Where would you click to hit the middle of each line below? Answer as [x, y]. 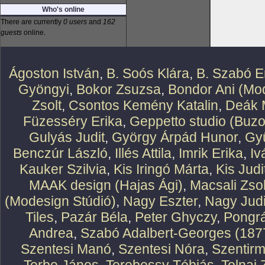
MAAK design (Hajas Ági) [106, 185]
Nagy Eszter [160, 201]
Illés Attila [143, 153]
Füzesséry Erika [73, 121]
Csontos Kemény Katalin [143, 105]
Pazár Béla [94, 217]
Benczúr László [60, 153]
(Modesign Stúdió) [60, 201]
